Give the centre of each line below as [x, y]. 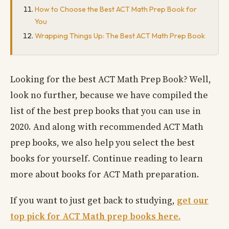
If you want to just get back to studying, [94, 201]
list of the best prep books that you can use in [106, 111]
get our [193, 201]
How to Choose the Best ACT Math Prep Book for [116, 9]
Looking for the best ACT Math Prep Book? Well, [111, 79]
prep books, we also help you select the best [102, 143]
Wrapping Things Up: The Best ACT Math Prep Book [120, 36]
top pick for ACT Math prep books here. [95, 216]
